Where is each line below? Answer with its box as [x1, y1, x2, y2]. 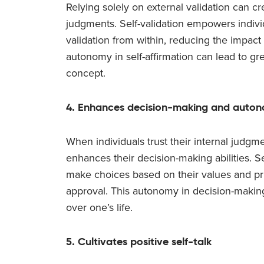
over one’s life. [66, 200, 133, 214]
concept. [66, 66, 105, 80]
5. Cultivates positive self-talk [66, 234, 212, 248]
